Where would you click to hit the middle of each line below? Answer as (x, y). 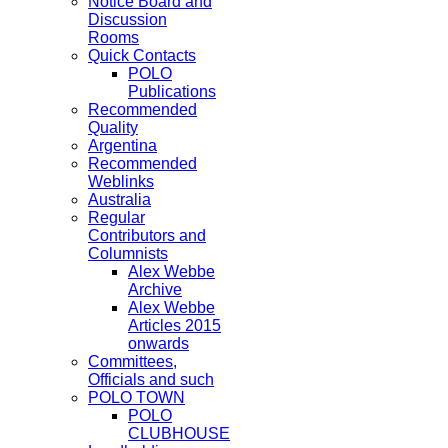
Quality (113, 127)
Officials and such (151, 379)
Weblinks (121, 181)
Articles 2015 (174, 325)
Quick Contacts (142, 55)
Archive (155, 289)
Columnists (128, 253)
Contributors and (147, 235)
